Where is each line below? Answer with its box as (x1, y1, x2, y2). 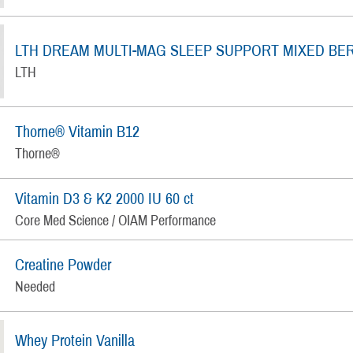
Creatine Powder (15, 256, 112, 274)
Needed (15, 279, 56, 295)
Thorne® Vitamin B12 (15, 123, 140, 141)
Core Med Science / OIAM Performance (15, 212, 217, 229)
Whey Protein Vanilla (15, 332, 136, 350)
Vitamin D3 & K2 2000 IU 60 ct (15, 189, 195, 207)
